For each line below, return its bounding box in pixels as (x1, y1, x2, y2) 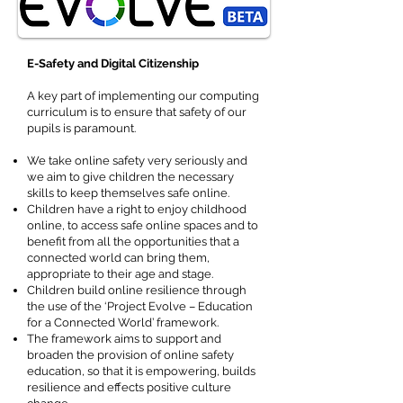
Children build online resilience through (27, 283, 246, 297)
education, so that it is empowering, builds (27, 364, 255, 378)
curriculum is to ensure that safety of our (27, 105, 246, 119)
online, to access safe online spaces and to (27, 219, 258, 232)
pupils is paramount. (27, 121, 141, 135)
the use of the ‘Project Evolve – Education (27, 300, 253, 313)
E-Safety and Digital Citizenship (27, 57, 201, 70)
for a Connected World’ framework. (27, 316, 221, 329)
